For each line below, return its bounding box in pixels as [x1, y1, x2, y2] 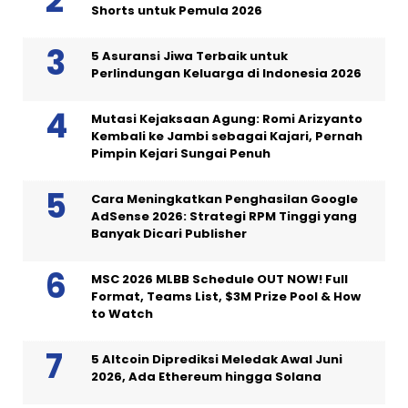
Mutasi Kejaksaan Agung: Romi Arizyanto [91, 109, 362, 127]
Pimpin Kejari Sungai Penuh [91, 144, 270, 162]
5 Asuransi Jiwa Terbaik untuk [91, 46, 288, 65]
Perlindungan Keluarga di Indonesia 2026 [91, 64, 362, 82]
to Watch [91, 304, 153, 322]
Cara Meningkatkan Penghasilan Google [91, 189, 358, 208]
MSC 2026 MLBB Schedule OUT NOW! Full [91, 270, 348, 288]
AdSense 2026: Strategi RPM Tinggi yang [91, 207, 357, 225]
